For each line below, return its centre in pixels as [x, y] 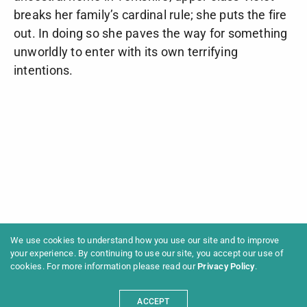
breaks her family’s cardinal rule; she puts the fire [150, 15]
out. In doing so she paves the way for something [151, 34]
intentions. [44, 71]
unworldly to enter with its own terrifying [126, 52]
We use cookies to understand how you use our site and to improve [145, 241]
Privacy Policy [226, 267]
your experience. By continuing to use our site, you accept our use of [147, 254]
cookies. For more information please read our [104, 267]
